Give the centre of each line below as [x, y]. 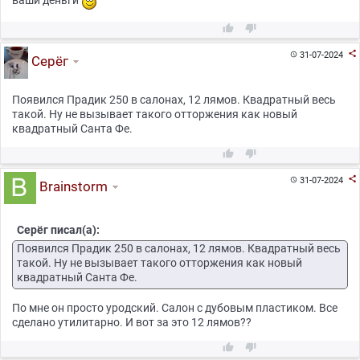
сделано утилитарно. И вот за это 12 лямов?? [132, 322]
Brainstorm [72, 187]
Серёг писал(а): [58, 229]
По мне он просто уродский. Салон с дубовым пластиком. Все [175, 307]
